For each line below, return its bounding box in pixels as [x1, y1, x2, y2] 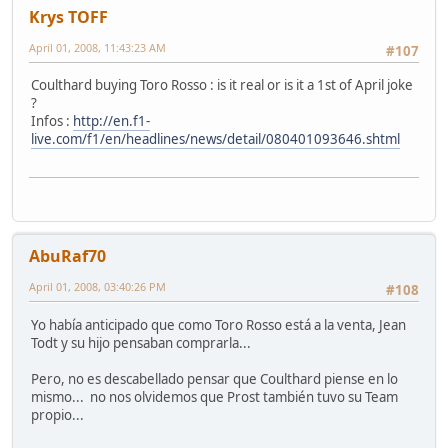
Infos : [31, 111, 73, 130]
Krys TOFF [29, 5, 108, 28]
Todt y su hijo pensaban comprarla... [31, 333, 251, 352]
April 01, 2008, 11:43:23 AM [29, 39, 166, 55]
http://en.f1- [73, 111, 150, 130]
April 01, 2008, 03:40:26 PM [29, 279, 166, 295]
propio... [31, 405, 84, 424]
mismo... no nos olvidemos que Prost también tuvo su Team [31, 387, 398, 406]
